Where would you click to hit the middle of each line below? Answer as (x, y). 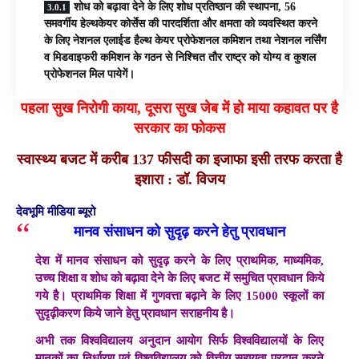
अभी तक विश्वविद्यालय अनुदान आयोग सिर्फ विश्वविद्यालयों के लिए (179, 340)
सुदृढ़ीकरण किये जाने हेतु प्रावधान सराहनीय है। (135, 313)
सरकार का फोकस (179, 128)
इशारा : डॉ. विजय (179, 180)
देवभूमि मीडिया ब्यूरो (56, 211)
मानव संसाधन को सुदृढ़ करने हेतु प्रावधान (179, 231)
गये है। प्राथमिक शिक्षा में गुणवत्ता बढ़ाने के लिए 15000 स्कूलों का (179, 295)
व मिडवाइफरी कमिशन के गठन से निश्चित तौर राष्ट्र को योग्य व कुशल (180, 57)
